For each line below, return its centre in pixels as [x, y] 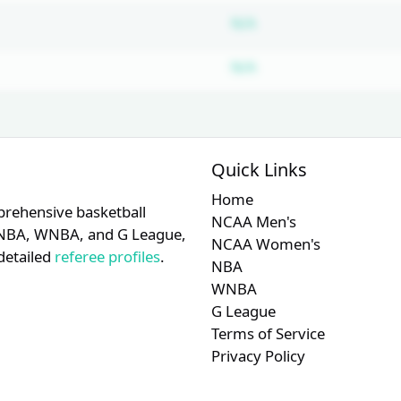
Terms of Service [268, 333]
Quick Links [259, 169]
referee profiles [107, 256]
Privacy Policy [258, 355]
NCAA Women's [266, 243]
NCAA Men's [254, 221]
